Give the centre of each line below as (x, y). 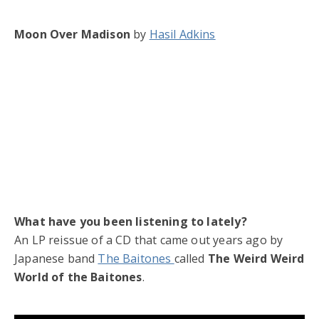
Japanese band (56, 258)
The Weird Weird (256, 258)
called (191, 258)
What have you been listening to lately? (131, 221)
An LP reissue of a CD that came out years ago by (149, 240)
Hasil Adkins (182, 34)
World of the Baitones (78, 277)
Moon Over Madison (72, 34)
